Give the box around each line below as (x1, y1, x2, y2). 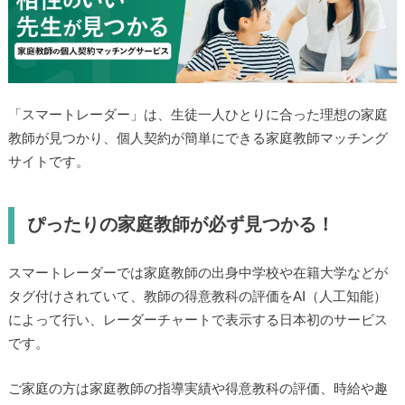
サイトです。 (7, 155, 89, 169)
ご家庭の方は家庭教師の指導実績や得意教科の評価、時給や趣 (7, 382, 388, 397)
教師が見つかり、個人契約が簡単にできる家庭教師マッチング (7, 131, 388, 146)
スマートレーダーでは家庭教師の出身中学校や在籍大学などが (7, 266, 388, 280)
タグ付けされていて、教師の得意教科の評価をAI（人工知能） (7, 289, 387, 304)
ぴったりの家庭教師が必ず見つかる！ (26, 215, 334, 234)
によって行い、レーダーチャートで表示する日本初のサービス (7, 313, 388, 327)
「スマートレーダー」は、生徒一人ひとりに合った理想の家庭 (7, 108, 388, 122)
